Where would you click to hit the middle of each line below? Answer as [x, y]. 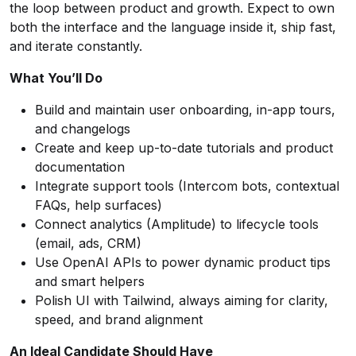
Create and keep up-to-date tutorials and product [184, 148]
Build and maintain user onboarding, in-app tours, [185, 110]
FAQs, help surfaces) [99, 205]
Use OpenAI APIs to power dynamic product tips [183, 262]
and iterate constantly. [76, 46]
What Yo [37, 78]
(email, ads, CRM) [88, 243]
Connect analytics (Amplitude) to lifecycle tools [177, 224]
